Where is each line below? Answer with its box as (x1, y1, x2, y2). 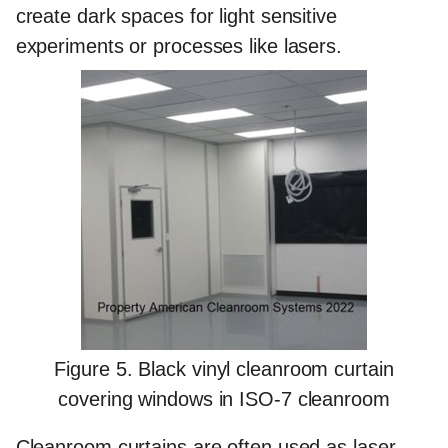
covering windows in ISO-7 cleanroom (58, 388, 390, 411)
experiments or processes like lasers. (15, 34, 342, 57)
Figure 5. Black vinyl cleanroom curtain (54, 358, 394, 381)
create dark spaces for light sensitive (15, 4, 337, 27)
